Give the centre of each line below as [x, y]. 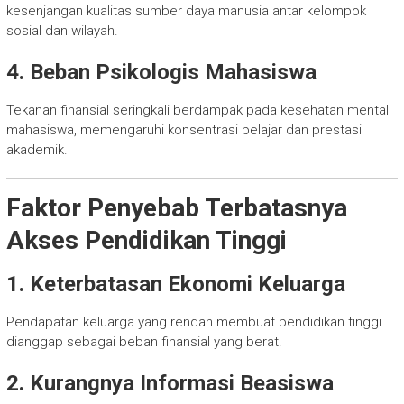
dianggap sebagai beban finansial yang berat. [144, 342]
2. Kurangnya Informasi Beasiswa [170, 384]
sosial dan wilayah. [62, 31]
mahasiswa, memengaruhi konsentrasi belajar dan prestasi [184, 130]
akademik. [37, 150]
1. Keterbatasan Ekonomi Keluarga [175, 285]
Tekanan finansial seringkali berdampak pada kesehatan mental [197, 110]
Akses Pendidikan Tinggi [146, 241]
